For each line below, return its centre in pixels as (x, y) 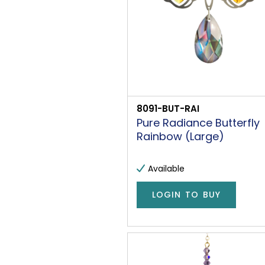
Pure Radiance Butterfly (198, 122)
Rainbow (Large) (180, 136)
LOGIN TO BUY (186, 195)
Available (166, 168)
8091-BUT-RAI (168, 108)
